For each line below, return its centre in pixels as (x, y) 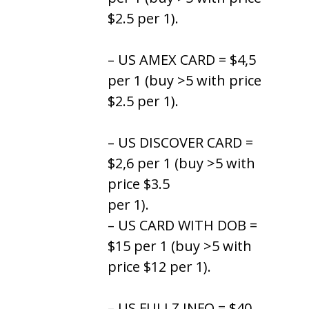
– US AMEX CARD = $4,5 (182, 59)
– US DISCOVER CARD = (180, 142)
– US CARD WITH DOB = (182, 225)
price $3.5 (139, 183)
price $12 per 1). (159, 266)
